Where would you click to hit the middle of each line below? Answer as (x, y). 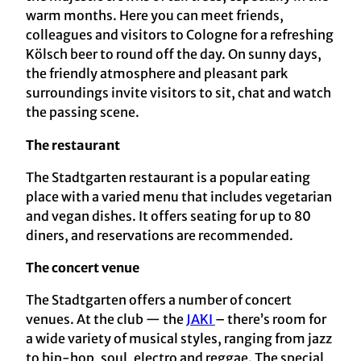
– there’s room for (271, 319)
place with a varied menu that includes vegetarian (179, 196)
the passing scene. (83, 112)
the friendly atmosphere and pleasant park (157, 74)
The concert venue (83, 267)
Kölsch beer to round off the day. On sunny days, (174, 54)
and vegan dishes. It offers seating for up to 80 (168, 216)
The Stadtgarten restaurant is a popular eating (168, 177)
